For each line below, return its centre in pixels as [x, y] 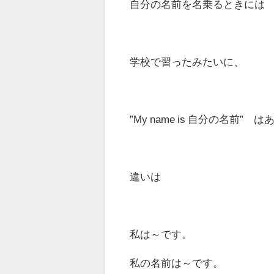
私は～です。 [161, 234]
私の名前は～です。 [177, 263]
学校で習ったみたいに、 [187, 62]
